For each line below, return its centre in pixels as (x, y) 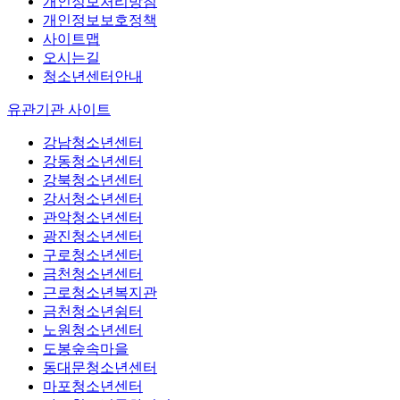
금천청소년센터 (93, 274)
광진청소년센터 (93, 237)
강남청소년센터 (93, 143)
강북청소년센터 (93, 180)
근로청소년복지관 (100, 293)
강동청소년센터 (93, 162)
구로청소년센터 (93, 255)
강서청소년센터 (93, 199)
